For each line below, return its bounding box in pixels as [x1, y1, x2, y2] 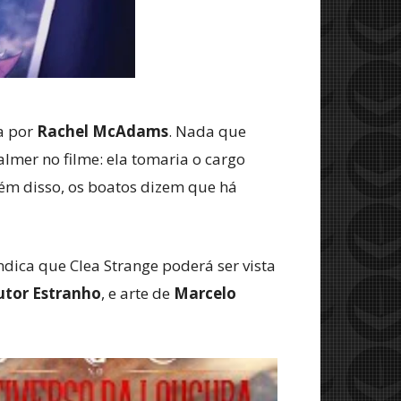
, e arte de [101, 283, 174, 303]
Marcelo [174, 283, 236, 303]
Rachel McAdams [37, 121, 168, 141]
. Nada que [168, 121, 246, 141]
